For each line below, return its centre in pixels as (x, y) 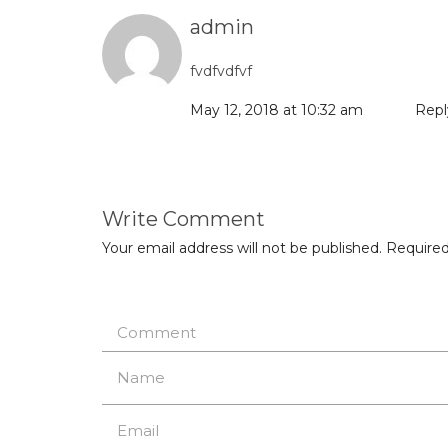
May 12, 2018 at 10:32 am (277, 110)
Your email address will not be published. (242, 248)
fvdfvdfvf (221, 71)
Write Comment (183, 219)
